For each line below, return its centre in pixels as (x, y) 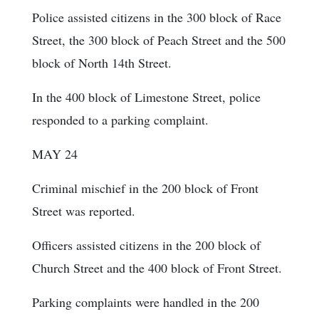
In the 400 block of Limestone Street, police (146, 97)
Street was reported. (84, 211)
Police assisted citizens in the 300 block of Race (157, 17)
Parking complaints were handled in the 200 (146, 302)
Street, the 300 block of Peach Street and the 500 (159, 40)
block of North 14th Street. (102, 63)
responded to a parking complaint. (120, 120)
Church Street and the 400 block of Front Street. (157, 268)
